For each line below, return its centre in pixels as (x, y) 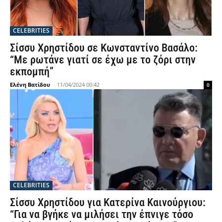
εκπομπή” (32, 72)
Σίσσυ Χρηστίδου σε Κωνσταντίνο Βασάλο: (104, 48)
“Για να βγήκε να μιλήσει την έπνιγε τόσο (102, 214)
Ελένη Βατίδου (30, 84)
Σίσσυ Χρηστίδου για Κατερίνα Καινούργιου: (108, 202)
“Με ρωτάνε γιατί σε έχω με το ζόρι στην (103, 60)
